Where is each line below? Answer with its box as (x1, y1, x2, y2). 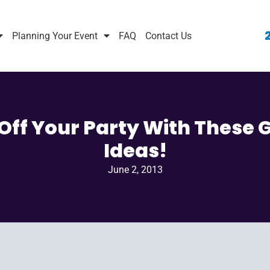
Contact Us (145, 30, 192, 42)
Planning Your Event (12, 30, 98, 42)
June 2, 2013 (107, 164, 163, 176)
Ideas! (103, 137, 167, 165)
